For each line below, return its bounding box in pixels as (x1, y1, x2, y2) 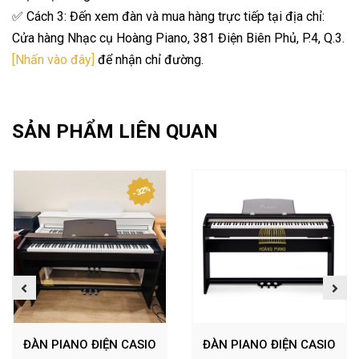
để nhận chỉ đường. (95, 52, 204, 67)
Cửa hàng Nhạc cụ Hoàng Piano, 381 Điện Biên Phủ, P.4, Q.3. (12, 30, 345, 46)
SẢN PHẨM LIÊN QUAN (12, 120, 218, 143)
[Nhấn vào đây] (12, 52, 95, 67)
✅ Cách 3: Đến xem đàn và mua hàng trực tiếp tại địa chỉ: (12, 9, 325, 24)
